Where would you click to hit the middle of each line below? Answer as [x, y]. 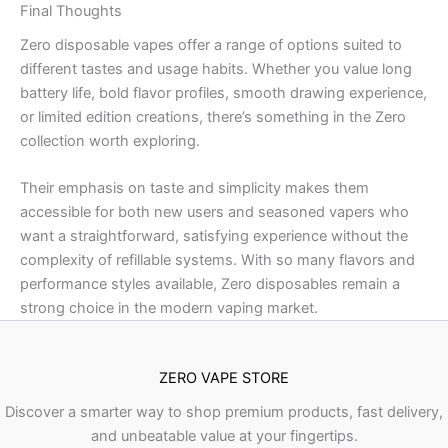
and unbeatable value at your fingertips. [224, 436]
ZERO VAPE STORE [224, 378]
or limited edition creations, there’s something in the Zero [213, 116]
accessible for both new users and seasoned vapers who [214, 212]
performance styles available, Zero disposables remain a [210, 284]
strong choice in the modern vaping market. [169, 308]
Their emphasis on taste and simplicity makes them [194, 188]
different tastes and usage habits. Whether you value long [216, 68]
